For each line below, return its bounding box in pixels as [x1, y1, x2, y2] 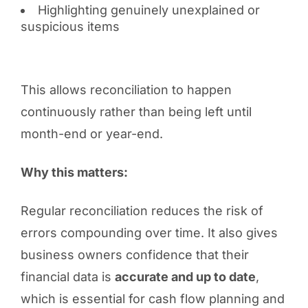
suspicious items [20, 19, 120, 34]
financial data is [20, 269, 115, 284]
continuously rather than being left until [20, 104, 252, 119]
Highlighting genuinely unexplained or [37, 2, 260, 17]
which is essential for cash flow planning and [20, 291, 285, 306]
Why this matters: [20, 164, 128, 179]
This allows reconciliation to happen [20, 82, 232, 97]
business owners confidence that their [20, 247, 249, 262]
